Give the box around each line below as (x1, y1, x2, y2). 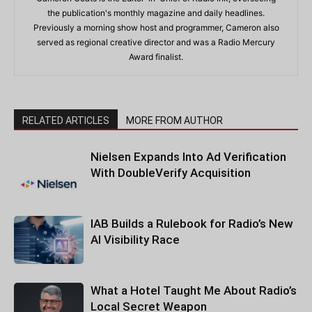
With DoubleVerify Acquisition (91, 166, 251, 180)
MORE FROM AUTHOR (126, 115, 223, 126)
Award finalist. (129, 52, 183, 62)
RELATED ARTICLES (22, 115, 109, 126)
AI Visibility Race (91, 233, 180, 247)
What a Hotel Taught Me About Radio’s (91, 283, 297, 297)
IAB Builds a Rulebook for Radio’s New (91, 217, 293, 231)
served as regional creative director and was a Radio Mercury (37, 37, 275, 47)
